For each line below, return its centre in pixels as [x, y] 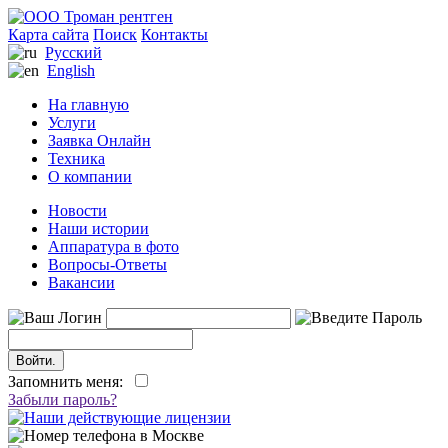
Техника [76, 158]
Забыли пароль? [62, 399]
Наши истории [98, 228]
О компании [90, 176]
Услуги [72, 122]
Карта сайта [48, 34]
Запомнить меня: [69, 381]
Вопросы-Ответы [107, 264]
